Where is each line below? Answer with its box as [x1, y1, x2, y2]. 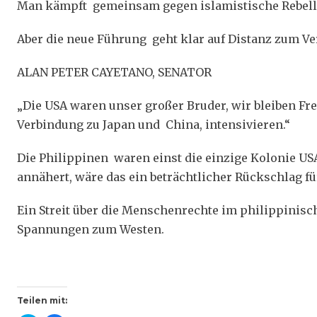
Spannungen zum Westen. [17, 222, 164, 236]
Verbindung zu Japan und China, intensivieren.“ [17, 117, 290, 132]
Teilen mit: [17, 295, 67, 306]
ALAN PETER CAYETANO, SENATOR [17, 65, 212, 79]
